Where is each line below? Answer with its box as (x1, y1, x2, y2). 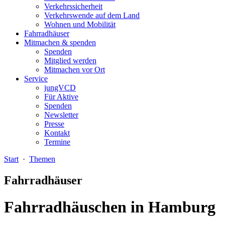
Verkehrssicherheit (44, 2, 102, 11)
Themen (29, 155, 55, 163)
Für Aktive (44, 92, 78, 101)
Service (24, 74, 48, 83)
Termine (44, 138, 70, 146)
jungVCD (44, 83, 76, 92)
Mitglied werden (44, 56, 96, 65)
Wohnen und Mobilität (44, 20, 116, 29)
